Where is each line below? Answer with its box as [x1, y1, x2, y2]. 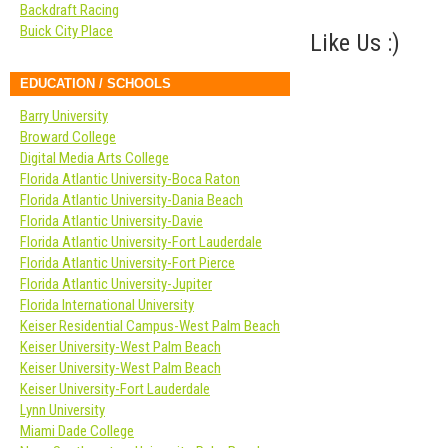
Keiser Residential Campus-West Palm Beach [20, 317, 280, 335]
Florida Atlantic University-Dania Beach [20, 191, 243, 209]
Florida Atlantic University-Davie [20, 212, 203, 230]
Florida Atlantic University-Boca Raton [20, 170, 240, 188]
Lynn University [20, 401, 105, 419]
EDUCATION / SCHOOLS [20, 76, 171, 91]
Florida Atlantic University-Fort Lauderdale [20, 233, 262, 251]
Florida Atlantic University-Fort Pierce [20, 254, 235, 272]
